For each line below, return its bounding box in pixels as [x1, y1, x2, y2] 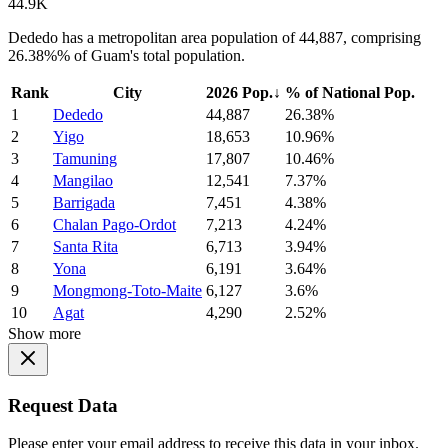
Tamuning [53, 150, 117, 168]
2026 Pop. [206, 84, 273, 102]
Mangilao [53, 172, 113, 190]
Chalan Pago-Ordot [53, 216, 176, 234]
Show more [8, 325, 81, 343]
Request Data [8, 394, 118, 416]
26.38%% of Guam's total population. [8, 47, 245, 65]
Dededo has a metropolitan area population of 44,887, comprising [8, 29, 421, 47]
